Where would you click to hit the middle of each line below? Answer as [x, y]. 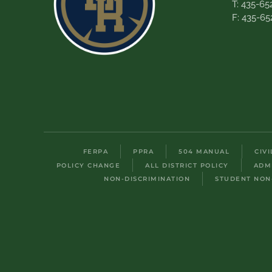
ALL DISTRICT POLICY [187, 165]
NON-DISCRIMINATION [147, 179]
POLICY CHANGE [88, 165]
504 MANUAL [204, 152]
